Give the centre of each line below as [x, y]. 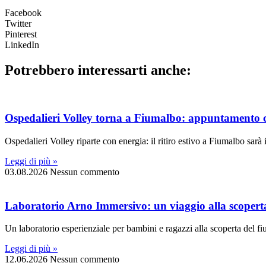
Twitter [18, 23]
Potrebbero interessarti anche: [98, 70]
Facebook [23, 12]
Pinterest [21, 34]
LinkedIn [22, 45]
